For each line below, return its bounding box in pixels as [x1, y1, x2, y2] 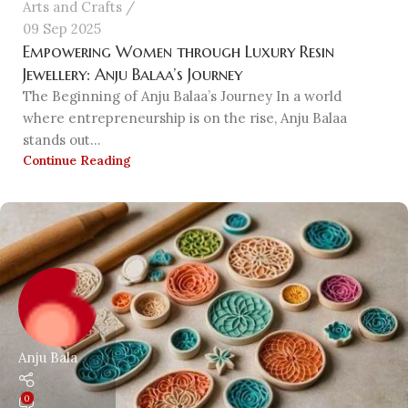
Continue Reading [23, 151, 131, 168]
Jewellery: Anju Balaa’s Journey [23, 63, 242, 85]
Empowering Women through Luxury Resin [23, 40, 334, 62]
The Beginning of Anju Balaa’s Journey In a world [23, 87, 342, 105]
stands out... [23, 130, 101, 148]
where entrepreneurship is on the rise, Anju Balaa [23, 108, 347, 127]
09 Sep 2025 [23, 19, 101, 37]
